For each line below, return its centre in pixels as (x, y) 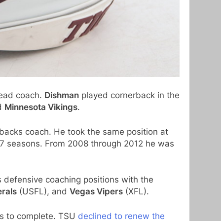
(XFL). (136, 192)
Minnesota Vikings (41, 107)
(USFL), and (43, 192)
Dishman (62, 95)
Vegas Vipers (96, 192)
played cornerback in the (129, 95)
